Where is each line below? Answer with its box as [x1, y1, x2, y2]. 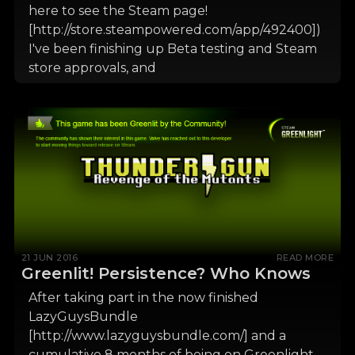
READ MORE [276, 252, 334, 264]
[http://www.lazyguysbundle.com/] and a [28, 327, 286, 343]
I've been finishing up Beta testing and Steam [28, 41, 317, 57]
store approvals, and [28, 60, 156, 76]
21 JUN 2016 [21, 252, 78, 264]
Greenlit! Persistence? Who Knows [21, 264, 311, 284]
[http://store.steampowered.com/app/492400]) [28, 22, 321, 38]
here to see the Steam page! [28, 3, 208, 19]
